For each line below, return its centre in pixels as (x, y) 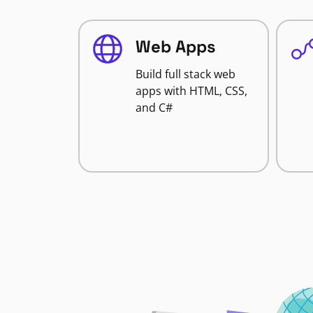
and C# (154, 108)
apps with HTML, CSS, (191, 91)
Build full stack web (185, 74)
